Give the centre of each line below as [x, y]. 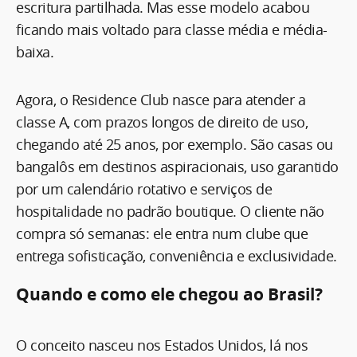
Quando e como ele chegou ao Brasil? [169, 294]
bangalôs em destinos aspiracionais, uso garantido [177, 166]
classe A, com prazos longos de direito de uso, [162, 122]
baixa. [35, 51]
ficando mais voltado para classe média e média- [172, 29]
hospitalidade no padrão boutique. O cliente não [170, 211]
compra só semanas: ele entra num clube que [162, 233]
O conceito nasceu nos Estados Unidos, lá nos [162, 345]
